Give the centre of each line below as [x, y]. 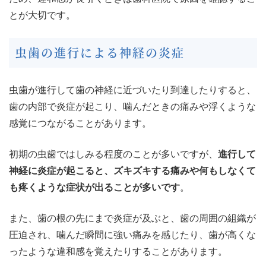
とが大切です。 [42, 15]
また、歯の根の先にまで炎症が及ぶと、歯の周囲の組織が [132, 218]
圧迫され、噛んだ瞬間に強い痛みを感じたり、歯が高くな [132, 235]
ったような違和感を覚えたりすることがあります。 [118, 252]
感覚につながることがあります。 [80, 123]
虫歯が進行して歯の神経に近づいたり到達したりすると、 [132, 90]
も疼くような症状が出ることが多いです [94, 188]
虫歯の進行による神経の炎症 [100, 53]
